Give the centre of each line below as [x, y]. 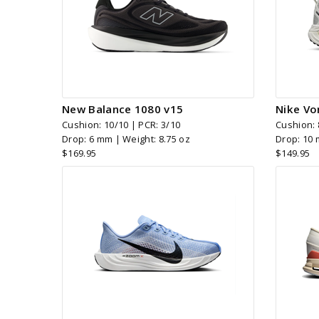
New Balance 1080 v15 [123, 109]
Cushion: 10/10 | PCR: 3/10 [121, 124]
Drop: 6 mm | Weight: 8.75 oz [126, 138]
